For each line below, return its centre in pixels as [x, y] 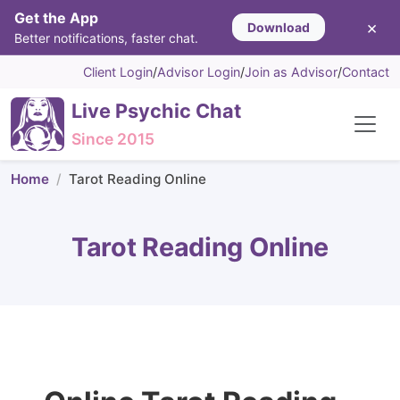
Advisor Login [199, 72]
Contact [366, 72]
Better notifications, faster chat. [106, 38]
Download [278, 27]
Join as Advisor [291, 72]
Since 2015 [113, 139]
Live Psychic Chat [156, 111]
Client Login [118, 72]
